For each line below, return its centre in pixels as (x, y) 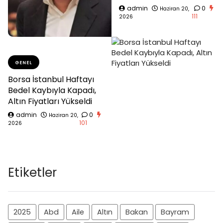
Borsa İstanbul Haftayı (51, 79)
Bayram (175, 212)
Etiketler (32, 172)
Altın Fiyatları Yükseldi (50, 101)
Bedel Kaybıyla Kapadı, (52, 90)
